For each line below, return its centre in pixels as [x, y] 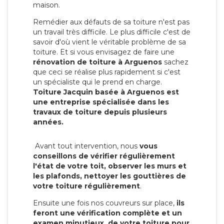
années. [48, 122]
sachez [175, 62]
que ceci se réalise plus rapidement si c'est [107, 72]
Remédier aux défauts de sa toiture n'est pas [111, 22]
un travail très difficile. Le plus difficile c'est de [112, 32]
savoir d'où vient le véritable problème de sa [109, 42]
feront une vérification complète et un [107, 213]
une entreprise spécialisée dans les [101, 102]
